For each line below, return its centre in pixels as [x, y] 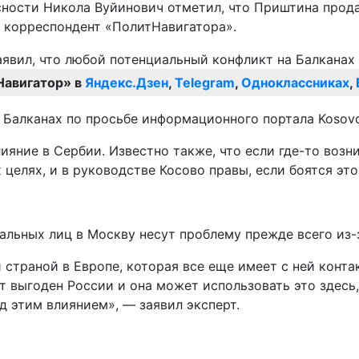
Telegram [205, 83]
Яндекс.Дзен [127, 83]
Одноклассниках [295, 83]
